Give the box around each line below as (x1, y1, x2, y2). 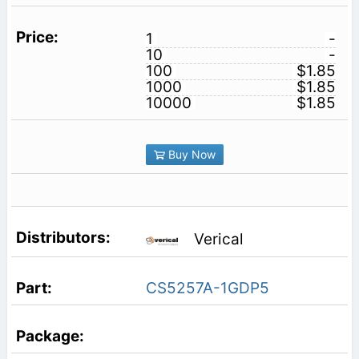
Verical (193, 230, 244, 249)
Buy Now (164, 147, 216, 162)
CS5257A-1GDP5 (145, 278, 269, 297)
